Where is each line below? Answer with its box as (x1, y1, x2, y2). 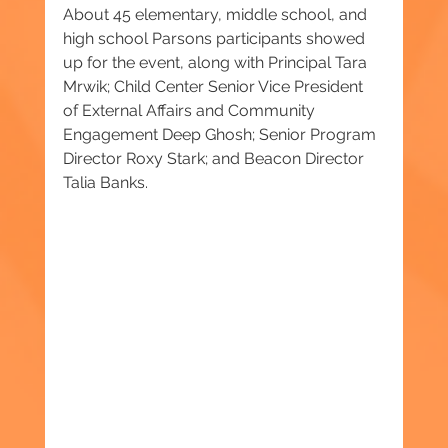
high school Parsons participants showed (62, 29, 369, 49)
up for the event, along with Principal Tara (62, 53, 371, 73)
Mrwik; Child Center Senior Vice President (62, 77, 367, 97)
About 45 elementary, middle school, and (62, 5, 371, 25)
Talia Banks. (62, 173, 148, 193)
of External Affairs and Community (62, 101, 319, 121)
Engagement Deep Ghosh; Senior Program (62, 125, 380, 145)
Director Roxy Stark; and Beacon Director (62, 149, 368, 169)
